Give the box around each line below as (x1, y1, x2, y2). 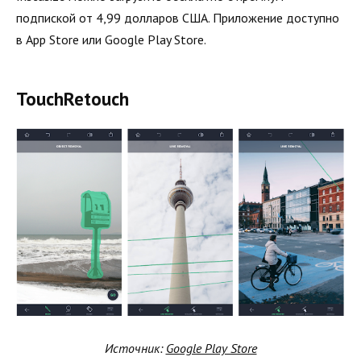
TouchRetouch (16, 86, 129, 110)
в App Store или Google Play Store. (16, 31, 206, 48)
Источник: (104, 339, 166, 356)
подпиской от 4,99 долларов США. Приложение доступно (16, 9, 339, 26)
